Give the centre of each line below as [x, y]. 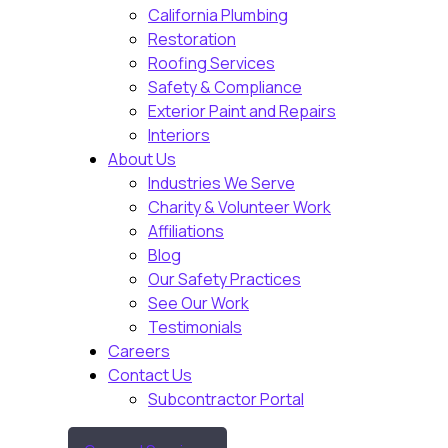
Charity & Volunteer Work [239, 206]
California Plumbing [218, 14]
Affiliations [186, 230]
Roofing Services [211, 62]
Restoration [192, 38]
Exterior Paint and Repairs [242, 110]
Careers [139, 350]
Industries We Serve [221, 182]
